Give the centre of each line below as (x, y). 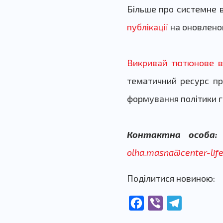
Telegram (198, 203)
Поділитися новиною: (171, 178)
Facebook (161, 203)
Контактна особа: (172, 135)
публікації (147, 27)
